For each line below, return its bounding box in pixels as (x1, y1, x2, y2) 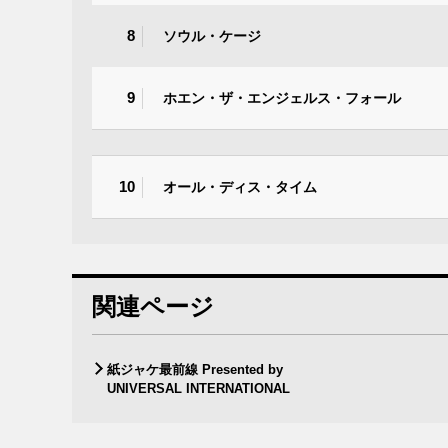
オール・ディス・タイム (163, 178, 317, 195)
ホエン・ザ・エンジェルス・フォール (163, 89, 401, 106)
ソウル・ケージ (163, 27, 261, 44)
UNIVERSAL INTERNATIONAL (107, 381, 290, 397)
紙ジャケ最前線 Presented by (107, 362, 283, 378)
